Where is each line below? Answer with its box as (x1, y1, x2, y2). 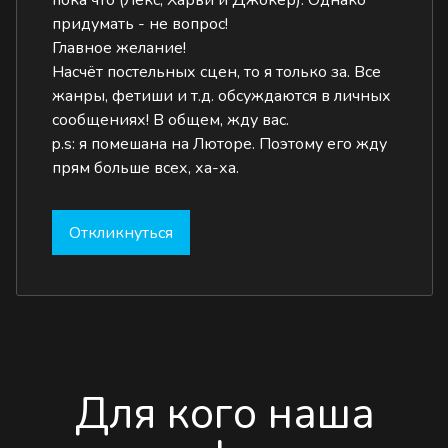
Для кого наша (74, 384, 375, 444)
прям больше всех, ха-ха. (52, 157, 240, 179)
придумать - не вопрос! (52, 13, 229, 35)
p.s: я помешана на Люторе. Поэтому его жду (52, 133, 388, 155)
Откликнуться (69, 221, 174, 244)
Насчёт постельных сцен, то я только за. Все (52, 61, 382, 83)
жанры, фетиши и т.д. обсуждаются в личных (52, 85, 392, 107)
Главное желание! (52, 37, 187, 59)
